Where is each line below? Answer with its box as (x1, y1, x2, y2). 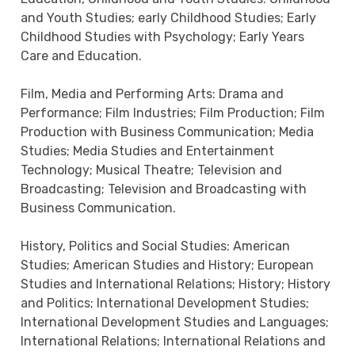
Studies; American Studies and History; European (21, 258, 315, 273)
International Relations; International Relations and (21, 334, 326, 349)
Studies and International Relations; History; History (21, 277, 331, 292)
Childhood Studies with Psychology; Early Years (21, 29, 305, 45)
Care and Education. (21, 48, 143, 64)
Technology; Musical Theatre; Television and (21, 162, 283, 178)
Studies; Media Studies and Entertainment (21, 143, 275, 159)
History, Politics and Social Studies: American (21, 239, 291, 254)
